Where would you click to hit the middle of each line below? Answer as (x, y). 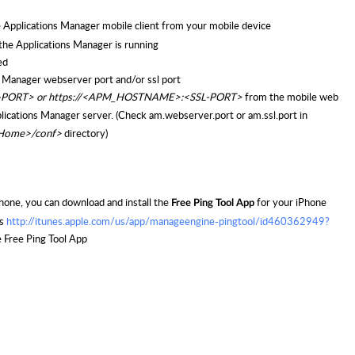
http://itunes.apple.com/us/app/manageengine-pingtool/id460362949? (168, 221)
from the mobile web (290, 97)
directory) (86, 134)
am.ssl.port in (278, 115)
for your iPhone (290, 202)
